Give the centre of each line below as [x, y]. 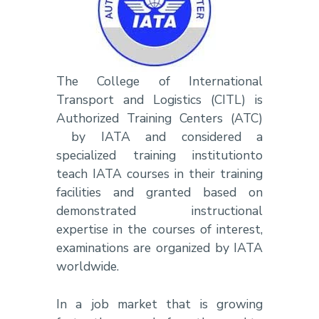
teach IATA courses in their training [159, 174]
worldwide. [89, 267]
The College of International [159, 82]
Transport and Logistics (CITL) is [159, 100]
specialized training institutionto [159, 156]
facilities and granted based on [159, 193]
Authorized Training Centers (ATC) [159, 119]
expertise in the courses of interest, [159, 230]
